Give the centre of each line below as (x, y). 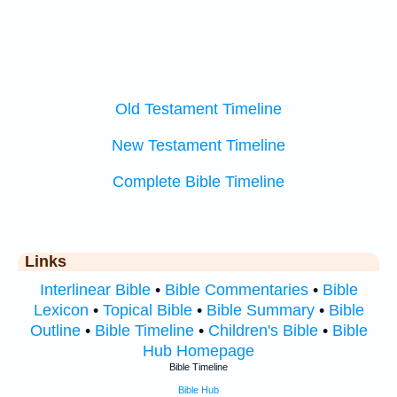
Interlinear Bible (95, 289)
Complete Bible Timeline (198, 181)
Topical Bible (147, 310)
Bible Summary (260, 310)
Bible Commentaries (236, 289)
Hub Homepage (198, 350)
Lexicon (61, 310)
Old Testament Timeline (198, 109)
